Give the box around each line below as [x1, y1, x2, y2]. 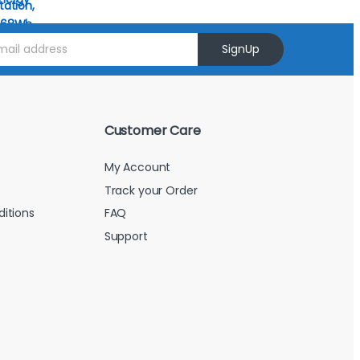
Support [104, 228, 148, 245]
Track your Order [104, 182, 198, 198]
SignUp [222, 40, 260, 57]
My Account [104, 159, 171, 176]
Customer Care [104, 121, 201, 140]
